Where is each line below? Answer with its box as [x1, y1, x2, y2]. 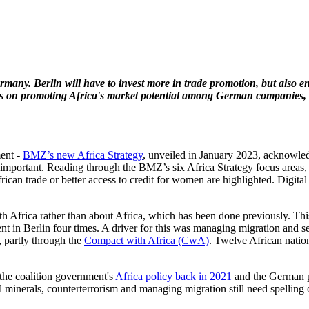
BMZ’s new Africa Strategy [23, 148, 143, 161]
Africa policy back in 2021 [115, 270, 232, 282]
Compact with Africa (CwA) [84, 234, 209, 246]
